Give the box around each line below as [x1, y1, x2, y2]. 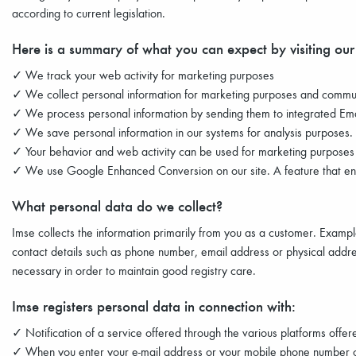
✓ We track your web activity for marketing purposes [12, 67, 274, 83]
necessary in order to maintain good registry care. [12, 262, 256, 278]
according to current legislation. [12, 5, 165, 21]
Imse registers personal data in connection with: [12, 296, 296, 315]
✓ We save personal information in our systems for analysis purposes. [12, 124, 353, 140]
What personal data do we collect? [12, 195, 222, 215]
